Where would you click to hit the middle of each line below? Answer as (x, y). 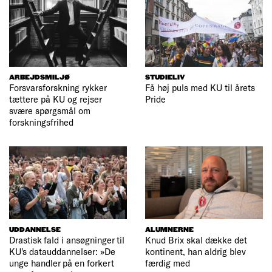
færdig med (168, 263)
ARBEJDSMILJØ (39, 77)
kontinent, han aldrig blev (195, 252)
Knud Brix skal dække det (196, 240)
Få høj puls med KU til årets (200, 87)
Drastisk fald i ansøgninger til (67, 240)
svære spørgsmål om (50, 110)
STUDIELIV (165, 77)
